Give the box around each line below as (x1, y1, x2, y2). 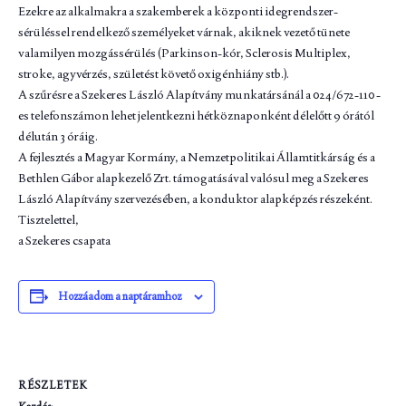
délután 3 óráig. (18, 127, 98, 144)
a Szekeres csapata (18, 231, 111, 248)
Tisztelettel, (18, 210, 79, 227)
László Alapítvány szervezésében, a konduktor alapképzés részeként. (18, 189, 372, 207)
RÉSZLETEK (18, 377, 88, 392)
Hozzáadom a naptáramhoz (58, 288, 181, 304)
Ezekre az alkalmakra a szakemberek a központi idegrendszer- (18, 2, 338, 19)
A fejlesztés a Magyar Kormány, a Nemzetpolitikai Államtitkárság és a (18, 148, 375, 165)
